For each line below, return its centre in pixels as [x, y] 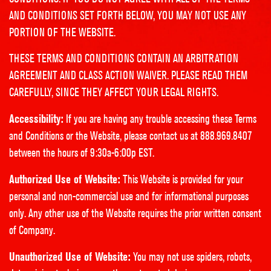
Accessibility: [36, 119]
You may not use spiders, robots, [191, 257]
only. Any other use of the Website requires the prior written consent [135, 213]
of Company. [32, 230]
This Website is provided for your [182, 179]
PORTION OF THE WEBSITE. [62, 32]
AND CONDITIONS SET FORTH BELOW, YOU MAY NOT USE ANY [128, 15]
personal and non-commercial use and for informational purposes [129, 196]
